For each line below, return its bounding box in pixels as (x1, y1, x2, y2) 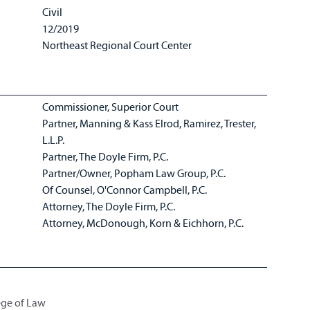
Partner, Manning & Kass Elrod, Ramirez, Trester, (42, 116, 257, 130)
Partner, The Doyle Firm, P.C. (42, 149, 171, 163)
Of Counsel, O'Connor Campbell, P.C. (42, 183, 210, 197)
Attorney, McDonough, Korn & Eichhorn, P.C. (42, 216, 246, 230)
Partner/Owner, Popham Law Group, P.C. (42, 166, 228, 180)
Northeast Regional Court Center (42, 38, 192, 52)
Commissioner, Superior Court (42, 100, 181, 113)
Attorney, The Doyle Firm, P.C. (42, 199, 178, 213)
